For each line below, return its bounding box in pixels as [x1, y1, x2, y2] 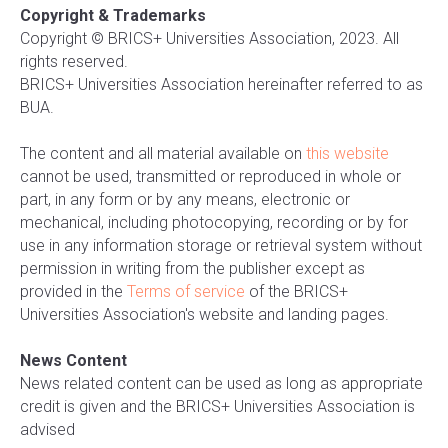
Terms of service [127, 282, 245, 301]
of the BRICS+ [245, 282, 348, 301]
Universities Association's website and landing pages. [20, 305, 389, 324]
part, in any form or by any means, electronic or [20, 190, 350, 209]
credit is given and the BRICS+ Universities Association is [20, 397, 415, 416]
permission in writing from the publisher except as [20, 259, 365, 278]
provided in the [20, 282, 127, 301]
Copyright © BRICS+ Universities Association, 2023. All [20, 29, 399, 48]
